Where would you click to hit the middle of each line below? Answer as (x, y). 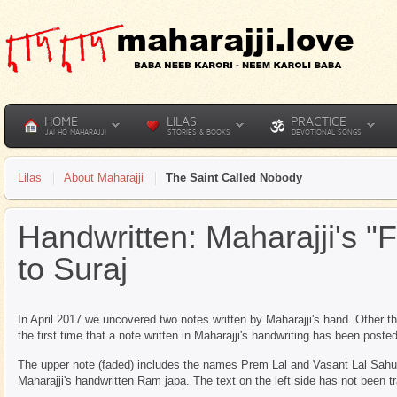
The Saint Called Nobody (234, 178)
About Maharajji (104, 178)
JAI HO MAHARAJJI (76, 132)
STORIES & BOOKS (199, 132)
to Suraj (73, 269)
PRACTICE (319, 121)
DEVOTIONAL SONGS (327, 132)
